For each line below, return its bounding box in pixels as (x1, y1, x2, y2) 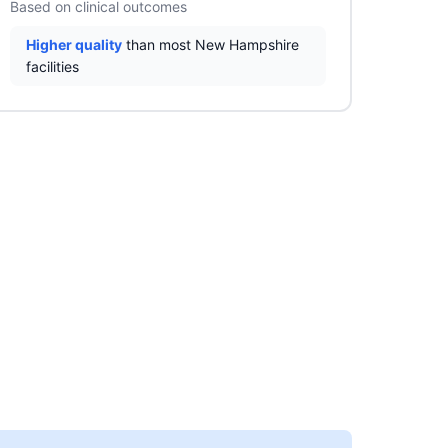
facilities (26, 58, 79, 75)
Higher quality (26, 36, 122, 53)
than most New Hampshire (122, 36, 299, 53)
